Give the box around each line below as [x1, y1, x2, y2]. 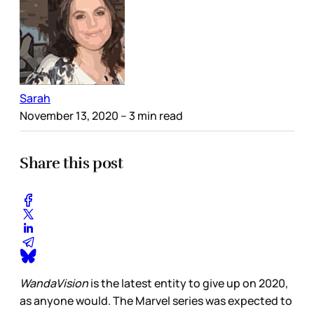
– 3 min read [118, 107, 183, 123]
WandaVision [20, 275, 88, 292]
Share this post [20, 153, 123, 172]
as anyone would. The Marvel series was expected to [20, 293, 292, 309]
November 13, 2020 [20, 107, 118, 123]
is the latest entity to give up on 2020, [88, 275, 288, 292]
